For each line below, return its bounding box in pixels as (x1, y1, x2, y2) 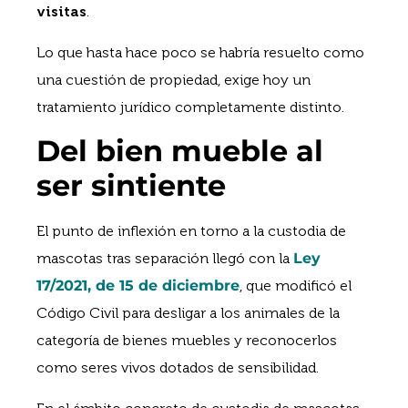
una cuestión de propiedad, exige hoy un (36, 70, 311, 88)
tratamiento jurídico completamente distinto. (36, 97, 344, 116)
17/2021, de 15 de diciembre (36, 277, 240, 295)
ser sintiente (36, 168, 226, 204)
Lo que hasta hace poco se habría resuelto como (36, 43, 364, 61)
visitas (36, 3, 87, 21)
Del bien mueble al (36, 133, 323, 169)
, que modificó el (240, 277, 352, 295)
